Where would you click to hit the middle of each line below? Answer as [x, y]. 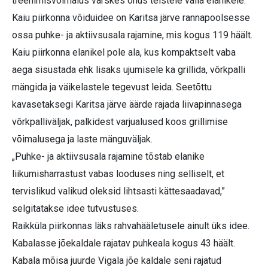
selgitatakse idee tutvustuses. [75, 209]
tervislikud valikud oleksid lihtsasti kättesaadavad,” [118, 191]
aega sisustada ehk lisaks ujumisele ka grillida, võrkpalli [129, 70]
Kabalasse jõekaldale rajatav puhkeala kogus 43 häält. [124, 243]
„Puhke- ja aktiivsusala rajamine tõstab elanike [108, 157]
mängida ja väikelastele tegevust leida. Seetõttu [112, 87]
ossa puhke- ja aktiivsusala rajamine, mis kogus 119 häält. [132, 35]
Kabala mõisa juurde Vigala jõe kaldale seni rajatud [117, 261]
